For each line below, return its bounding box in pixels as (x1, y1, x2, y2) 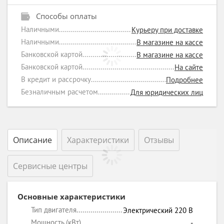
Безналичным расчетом (21, 87, 98, 96)
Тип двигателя (31, 205, 76, 214)
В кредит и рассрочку (21, 74, 91, 84)
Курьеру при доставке (131, 25, 203, 34)
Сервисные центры (13, 160, 87, 171)
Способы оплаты (36, 11, 97, 21)
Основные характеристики (17, 191, 125, 201)
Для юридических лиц (130, 87, 203, 97)
